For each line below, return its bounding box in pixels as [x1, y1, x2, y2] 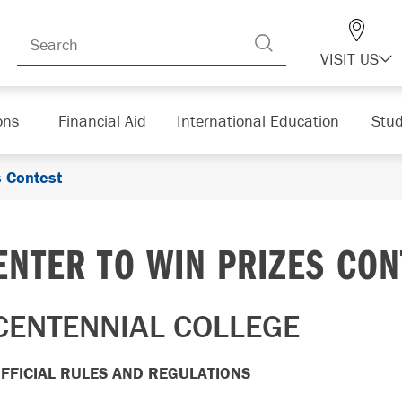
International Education [176, 109, 339, 131]
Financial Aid [57, 109, 146, 131]
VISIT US [320, 48, 379, 69]
